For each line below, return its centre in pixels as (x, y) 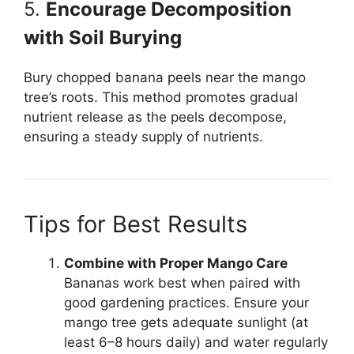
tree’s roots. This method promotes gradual (161, 98)
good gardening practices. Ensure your (186, 303)
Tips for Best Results (136, 224)
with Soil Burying (103, 38)
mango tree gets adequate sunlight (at (186, 323)
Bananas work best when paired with (182, 283)
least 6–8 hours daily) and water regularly (196, 343)
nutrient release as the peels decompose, (155, 117)
